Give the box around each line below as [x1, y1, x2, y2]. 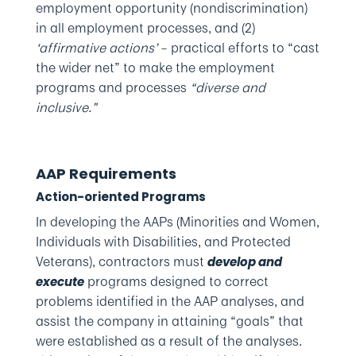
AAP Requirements [35, 164, 176, 184]
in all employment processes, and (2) [35, 18, 255, 37]
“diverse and [189, 78, 265, 97]
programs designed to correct [83, 272, 269, 291]
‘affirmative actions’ [35, 38, 157, 57]
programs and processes [35, 78, 190, 97]
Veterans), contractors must [35, 252, 207, 271]
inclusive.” [35, 98, 97, 117]
